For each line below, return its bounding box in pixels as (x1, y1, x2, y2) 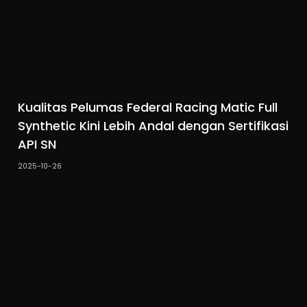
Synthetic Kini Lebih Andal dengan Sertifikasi (18, 117, 289, 135)
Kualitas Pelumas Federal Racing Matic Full (18, 99, 278, 116)
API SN (18, 136, 57, 153)
